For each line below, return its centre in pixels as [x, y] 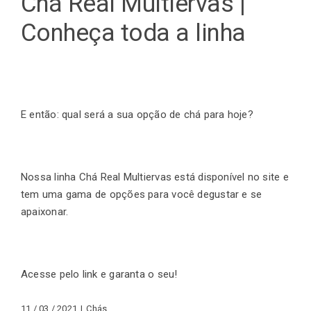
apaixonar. [45, 211]
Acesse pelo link [59, 274]
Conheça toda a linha [133, 33]
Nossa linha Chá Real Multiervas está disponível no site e [155, 177]
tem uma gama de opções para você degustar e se [142, 194]
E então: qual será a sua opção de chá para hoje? [139, 114]
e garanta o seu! [139, 274]
